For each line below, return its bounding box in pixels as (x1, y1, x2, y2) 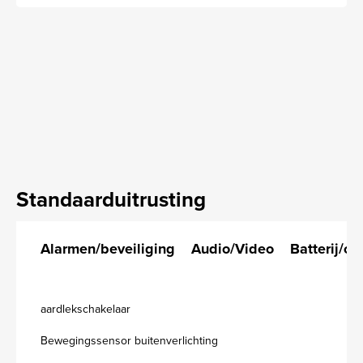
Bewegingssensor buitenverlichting (41, 332, 218, 349)
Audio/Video (191, 238, 274, 260)
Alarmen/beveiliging (41, 238, 175, 260)
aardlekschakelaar (41, 301, 130, 318)
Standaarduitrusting (16, 184, 206, 216)
